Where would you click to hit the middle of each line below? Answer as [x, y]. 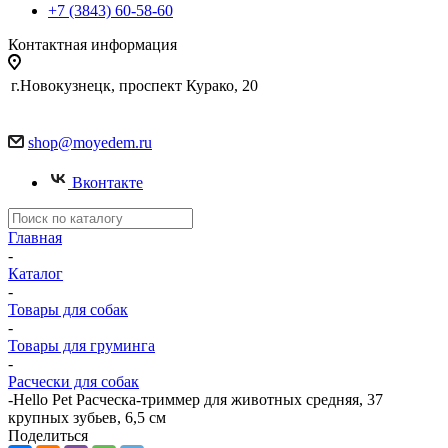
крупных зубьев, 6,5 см [87, 417]
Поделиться [48, 435]
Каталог [35, 273]
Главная [35, 237]
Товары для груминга [81, 345]
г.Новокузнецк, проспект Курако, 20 [134, 85]
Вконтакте [107, 182]
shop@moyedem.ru [90, 142]
